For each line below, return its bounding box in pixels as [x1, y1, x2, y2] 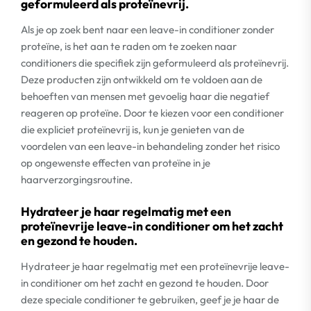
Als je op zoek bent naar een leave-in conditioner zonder [21, 23, 274, 36]
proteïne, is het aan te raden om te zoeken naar [21, 40, 237, 53]
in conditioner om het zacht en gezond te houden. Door [21, 276, 269, 289]
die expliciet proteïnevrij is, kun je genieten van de [21, 123, 244, 136]
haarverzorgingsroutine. [21, 173, 133, 186]
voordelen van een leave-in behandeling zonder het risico [21, 140, 280, 153]
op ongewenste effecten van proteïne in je [21, 156, 210, 169]
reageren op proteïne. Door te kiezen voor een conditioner [21, 106, 284, 119]
